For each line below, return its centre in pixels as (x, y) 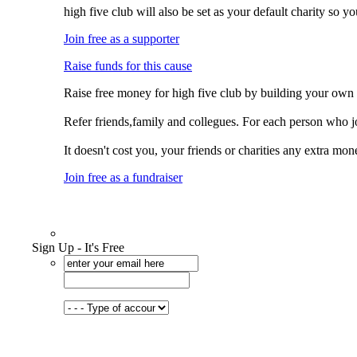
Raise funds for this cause (128, 66)
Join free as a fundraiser (123, 177)
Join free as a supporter (122, 39)
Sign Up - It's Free (78, 247)
